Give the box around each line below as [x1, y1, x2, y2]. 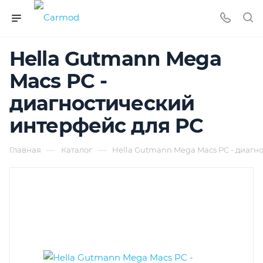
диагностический [9, 91, 195, 116]
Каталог [61, 145, 92, 154]
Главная [9, 145, 41, 154]
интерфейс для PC [9, 113, 204, 138]
